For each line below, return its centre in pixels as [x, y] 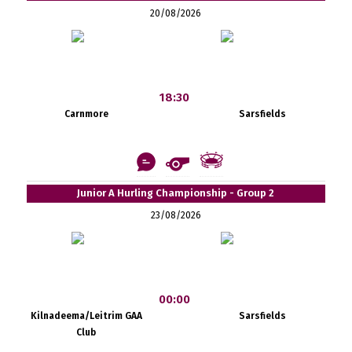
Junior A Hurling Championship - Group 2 [176, 192]
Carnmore [86, 114]
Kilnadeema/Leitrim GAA [86, 315]
